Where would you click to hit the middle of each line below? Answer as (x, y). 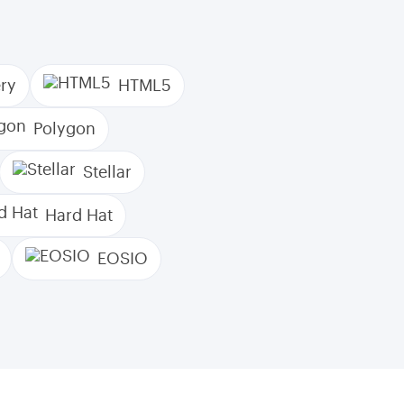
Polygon (64, 129)
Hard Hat (79, 216)
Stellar (107, 172)
